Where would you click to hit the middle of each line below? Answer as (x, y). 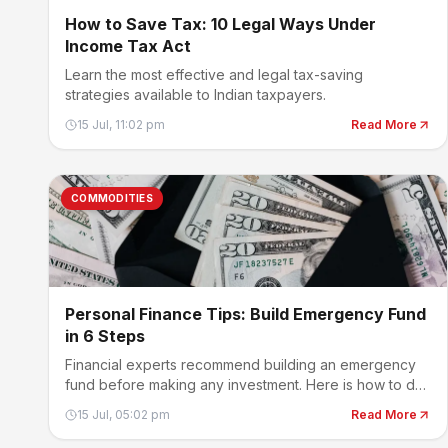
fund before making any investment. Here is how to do (244, 384)
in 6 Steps (105, 336)
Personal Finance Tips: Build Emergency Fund (245, 314)
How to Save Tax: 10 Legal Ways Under (220, 24)
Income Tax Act (128, 46)
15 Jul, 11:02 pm (121, 124)
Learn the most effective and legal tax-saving (214, 74)
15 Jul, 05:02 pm (123, 414)
